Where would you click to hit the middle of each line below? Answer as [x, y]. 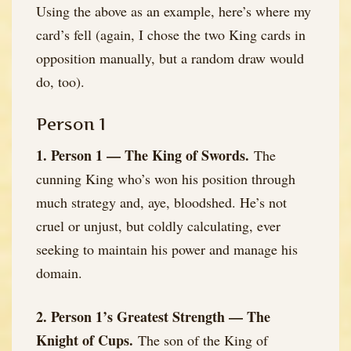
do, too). [60, 82]
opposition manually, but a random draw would [170, 58]
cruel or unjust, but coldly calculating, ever [158, 226]
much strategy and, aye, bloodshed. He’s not [161, 203]
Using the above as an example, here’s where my [174, 11]
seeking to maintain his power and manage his [167, 250]
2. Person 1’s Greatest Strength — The [153, 316]
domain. [59, 273]
